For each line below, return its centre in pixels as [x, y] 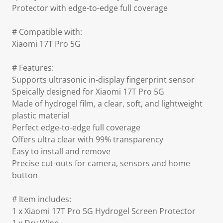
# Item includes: [42, 199]
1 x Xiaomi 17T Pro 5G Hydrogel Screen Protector [104, 211]
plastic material [41, 115]
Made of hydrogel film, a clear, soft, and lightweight [107, 104]
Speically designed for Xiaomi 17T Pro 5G [88, 92]
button [25, 175]
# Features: [33, 68]
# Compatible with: [47, 32]
